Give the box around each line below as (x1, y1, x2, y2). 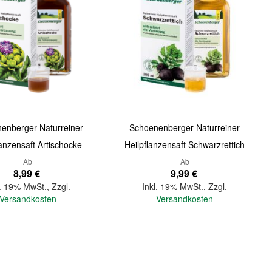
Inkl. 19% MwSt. (142, 180, 204, 192)
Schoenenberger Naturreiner (129, 121, 240, 134)
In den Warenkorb (82, 242, 149, 254)
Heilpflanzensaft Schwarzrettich (124, 138, 245, 151)
